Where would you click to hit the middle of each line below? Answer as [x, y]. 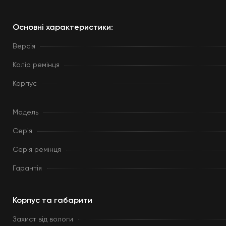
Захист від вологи [43, 219]
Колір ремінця [36, 65]
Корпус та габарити [52, 201]
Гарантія [27, 168]
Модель [25, 112]
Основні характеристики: [63, 28]
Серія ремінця [37, 150]
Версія [24, 46]
